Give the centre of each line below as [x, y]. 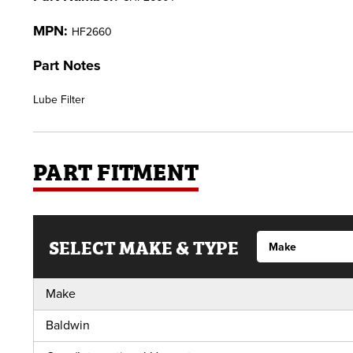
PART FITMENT [116, 170]
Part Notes [67, 65]
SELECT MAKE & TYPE [144, 246]
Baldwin [68, 325]
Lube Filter [59, 100]
